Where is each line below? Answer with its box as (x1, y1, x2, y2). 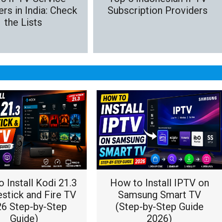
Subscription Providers (108, 4, 208, 16)
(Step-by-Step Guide (115, 201, 204, 213)
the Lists (4, 16, 42, 28)
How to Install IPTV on (110, 177, 209, 189)
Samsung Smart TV (117, 189, 201, 201)
